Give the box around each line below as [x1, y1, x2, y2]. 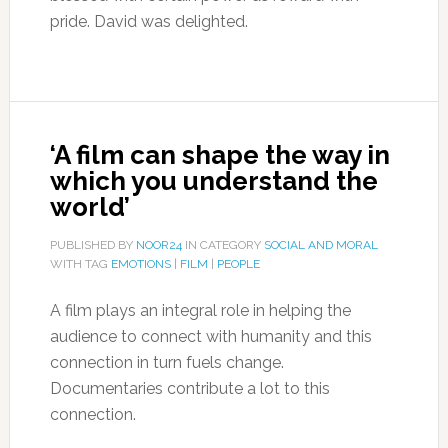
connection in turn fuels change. [49, 353, 284, 372]
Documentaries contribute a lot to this [49, 379, 330, 398]
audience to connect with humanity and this [49, 327, 372, 346]
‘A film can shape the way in [49, 140, 390, 170]
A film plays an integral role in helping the [49, 301, 351, 320]
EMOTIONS [110, 257, 171, 271]
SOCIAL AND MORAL [263, 238, 378, 252]
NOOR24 [135, 238, 182, 252]
